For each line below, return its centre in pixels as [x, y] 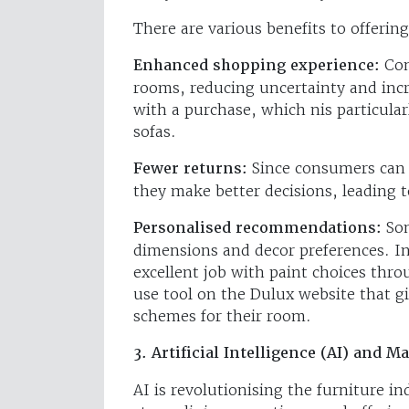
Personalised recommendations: [260, 227]
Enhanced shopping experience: [257, 65]
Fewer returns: [190, 168]
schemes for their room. [222, 315]
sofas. [155, 131]
